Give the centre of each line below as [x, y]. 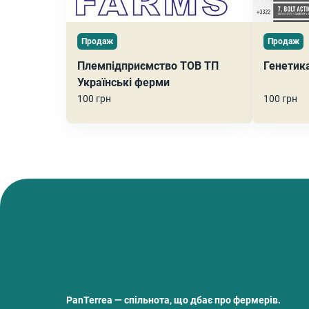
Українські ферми [123, 82]
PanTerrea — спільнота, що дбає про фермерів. [173, 300]
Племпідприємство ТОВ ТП [148, 66]
